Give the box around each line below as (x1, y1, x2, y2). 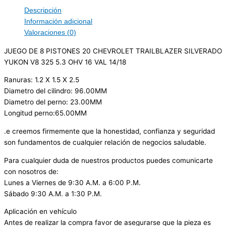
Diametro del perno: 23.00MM (4, 98, 102, 106)
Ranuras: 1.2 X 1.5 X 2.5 (4, 76, 79, 84)
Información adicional (24, 18, 92, 26)
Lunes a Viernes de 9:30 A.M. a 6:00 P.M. (4, 178, 141, 187)
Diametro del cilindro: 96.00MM (4, 87, 107, 95)
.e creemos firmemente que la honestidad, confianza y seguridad (4, 127, 215, 136)
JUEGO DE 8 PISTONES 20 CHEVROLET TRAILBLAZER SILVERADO (4, 46, 222, 55)
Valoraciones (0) (24, 29, 76, 37)
